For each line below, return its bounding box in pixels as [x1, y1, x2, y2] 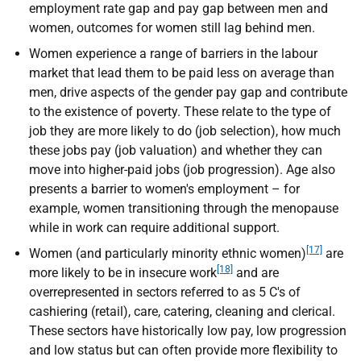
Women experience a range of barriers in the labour [29, 46, 317, 61]
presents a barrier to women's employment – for [29, 181, 300, 197]
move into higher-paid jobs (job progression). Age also [29, 162, 335, 177]
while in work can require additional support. [29, 220, 280, 235]
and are [233, 265, 279, 280]
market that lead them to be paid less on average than [29, 65, 334, 81]
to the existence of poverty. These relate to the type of [29, 104, 331, 119]
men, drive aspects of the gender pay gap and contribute [29, 85, 347, 100]
